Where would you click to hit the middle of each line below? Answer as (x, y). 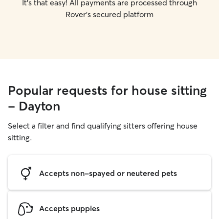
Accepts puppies (69, 208)
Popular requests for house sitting (107, 90)
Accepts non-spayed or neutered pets (108, 173)
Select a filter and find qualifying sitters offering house (103, 126)
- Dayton (34, 106)
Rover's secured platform (109, 14)
